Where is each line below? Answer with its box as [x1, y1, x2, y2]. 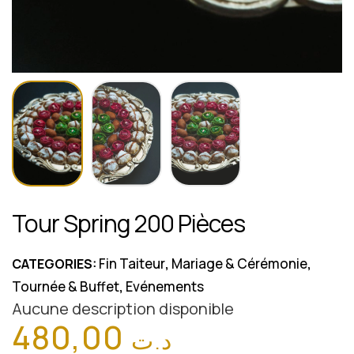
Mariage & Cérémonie [171, 254, 307, 273]
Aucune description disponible [12, 297, 234, 319]
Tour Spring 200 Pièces [12, 206, 245, 239]
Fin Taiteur [99, 254, 165, 273]
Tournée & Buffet [12, 277, 119, 296]
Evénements [126, 277, 204, 296]
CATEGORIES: [12, 254, 99, 273]
